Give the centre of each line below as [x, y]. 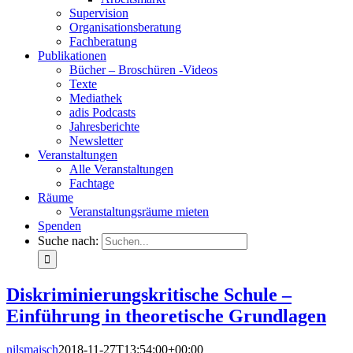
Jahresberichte [104, 126]
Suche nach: [68, 241]
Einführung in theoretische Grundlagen [166, 316]
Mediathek [96, 98]
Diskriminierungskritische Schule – [149, 294]
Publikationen [72, 56]
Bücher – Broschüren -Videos [143, 70]
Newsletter [96, 141]
